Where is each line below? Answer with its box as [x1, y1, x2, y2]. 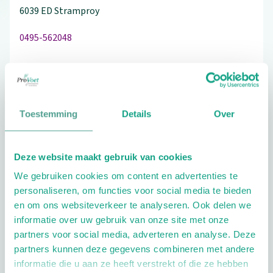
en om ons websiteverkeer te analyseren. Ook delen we [14, 200, 251, 211]
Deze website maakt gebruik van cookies [14, 151, 193, 162]
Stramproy [54, 4, 99, 18]
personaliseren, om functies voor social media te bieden [14, 185, 252, 196]
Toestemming [19, 108, 78, 119]
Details [121, 108, 152, 119]
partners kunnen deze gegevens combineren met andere [14, 244, 255, 255]
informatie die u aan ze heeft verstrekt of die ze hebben [14, 258, 248, 269]
